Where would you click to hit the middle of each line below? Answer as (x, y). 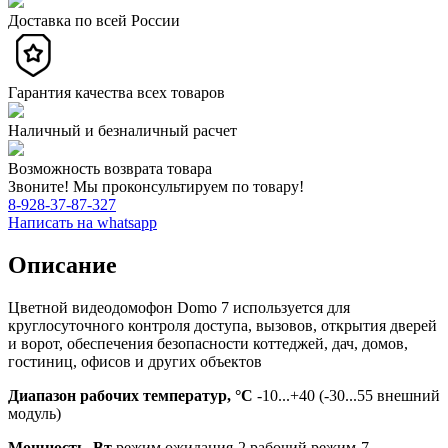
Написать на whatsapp (82, 223)
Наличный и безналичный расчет (122, 131)
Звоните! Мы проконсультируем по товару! (156, 187)
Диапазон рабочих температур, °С (132, 396)
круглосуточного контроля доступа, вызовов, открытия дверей (222, 326)
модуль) (34, 414)
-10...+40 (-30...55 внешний (348, 396)
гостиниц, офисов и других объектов (135, 362)
